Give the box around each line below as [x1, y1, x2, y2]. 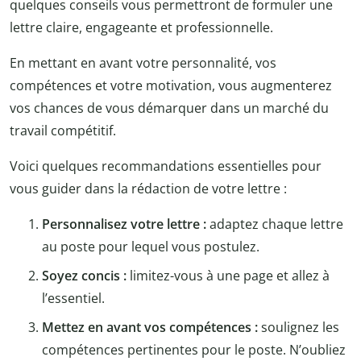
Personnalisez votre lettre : [42, 215, 206, 234]
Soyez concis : [42, 267, 127, 285]
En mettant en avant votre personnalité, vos [10, 54, 276, 73]
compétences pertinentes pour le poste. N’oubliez [42, 341, 346, 359]
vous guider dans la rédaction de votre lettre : [10, 180, 287, 198]
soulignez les [258, 318, 339, 337]
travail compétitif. [10, 122, 116, 140]
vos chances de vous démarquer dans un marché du [10, 99, 329, 118]
